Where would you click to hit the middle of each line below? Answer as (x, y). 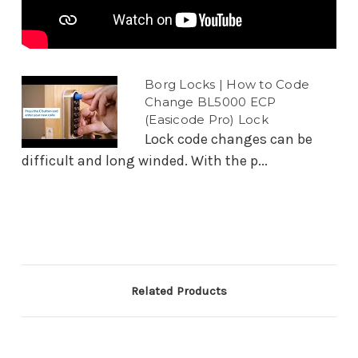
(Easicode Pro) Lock (207, 119)
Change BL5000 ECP (211, 101)
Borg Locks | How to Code (227, 84)
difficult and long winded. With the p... (145, 160)
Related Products (179, 290)
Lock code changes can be (229, 139)
